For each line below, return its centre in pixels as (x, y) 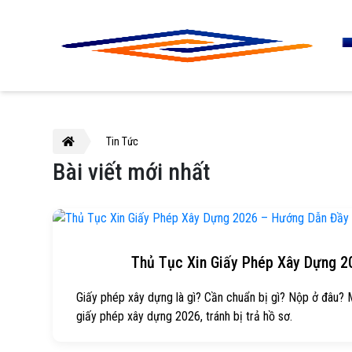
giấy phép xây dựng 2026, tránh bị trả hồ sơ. (185, 316)
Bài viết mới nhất (132, 172)
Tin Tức (123, 141)
